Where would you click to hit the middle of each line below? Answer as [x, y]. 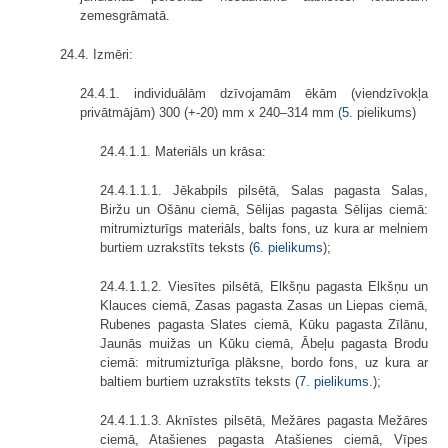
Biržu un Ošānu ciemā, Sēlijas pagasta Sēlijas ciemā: [264, 209]
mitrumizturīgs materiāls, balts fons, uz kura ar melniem [264, 228]
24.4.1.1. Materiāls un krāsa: [183, 151]
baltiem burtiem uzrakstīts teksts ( [199, 381]
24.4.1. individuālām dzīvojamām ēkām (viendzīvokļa [254, 93]
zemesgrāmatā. [125, 15]
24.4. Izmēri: [96, 54]
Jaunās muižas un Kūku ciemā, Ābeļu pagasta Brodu [264, 343]
